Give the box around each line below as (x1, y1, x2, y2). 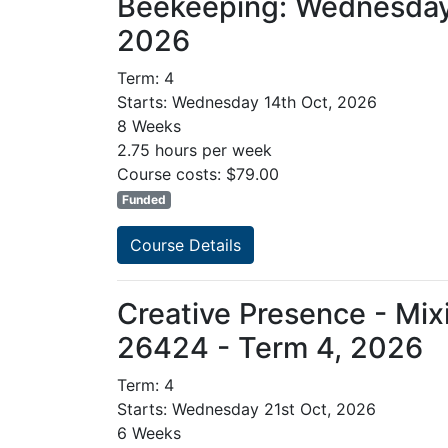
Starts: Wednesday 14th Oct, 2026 (117, 92, 377, 113)
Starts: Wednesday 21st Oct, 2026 (117, 399, 376, 420)
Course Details (130, 235, 241, 256)
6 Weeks (117, 423, 181, 444)
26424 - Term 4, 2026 (117, 330, 423, 366)
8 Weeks (117, 116, 181, 137)
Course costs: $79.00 (117, 164, 279, 185)
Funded (121, 192, 166, 208)
